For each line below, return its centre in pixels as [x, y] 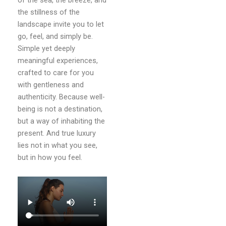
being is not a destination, [60, 109]
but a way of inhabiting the [61, 121]
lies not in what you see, [58, 146]
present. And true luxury [57, 133]
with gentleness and [51, 85]
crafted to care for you [56, 73]
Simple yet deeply [46, 49]
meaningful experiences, [58, 61]
